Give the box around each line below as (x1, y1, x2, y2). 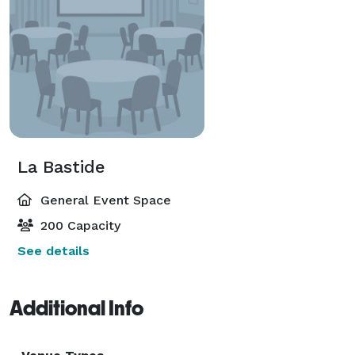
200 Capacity (36, 217, 120, 233)
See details (17, 242, 90, 258)
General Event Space (36, 192, 171, 208)
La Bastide (17, 156, 105, 177)
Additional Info (10, 296, 143, 320)
